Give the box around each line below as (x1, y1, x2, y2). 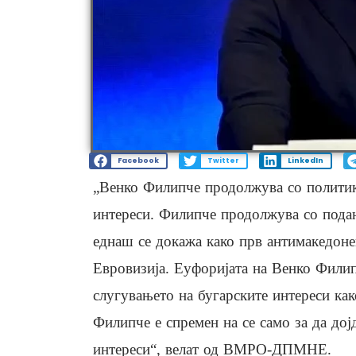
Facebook (117, 156, 159, 166)
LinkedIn (287, 156, 323, 166)
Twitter (207, 156, 239, 166)
